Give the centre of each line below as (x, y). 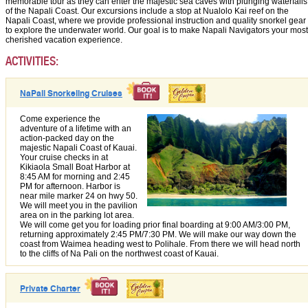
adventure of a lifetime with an (76, 129)
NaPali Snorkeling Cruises (71, 94)
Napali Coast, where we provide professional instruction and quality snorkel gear (156, 21)
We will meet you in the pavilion (79, 206)
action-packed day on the (67, 139)
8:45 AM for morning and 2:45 (75, 177)
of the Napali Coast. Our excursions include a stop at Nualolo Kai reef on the (147, 11)
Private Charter (50, 289)
